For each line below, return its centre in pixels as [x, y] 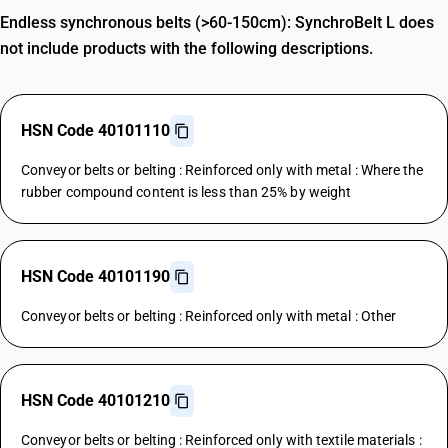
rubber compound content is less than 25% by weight [186, 192]
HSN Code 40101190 [95, 276]
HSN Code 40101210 [95, 400]
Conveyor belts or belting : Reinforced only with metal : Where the [222, 170]
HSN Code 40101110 [95, 130]
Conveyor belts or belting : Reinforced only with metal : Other [209, 316]
